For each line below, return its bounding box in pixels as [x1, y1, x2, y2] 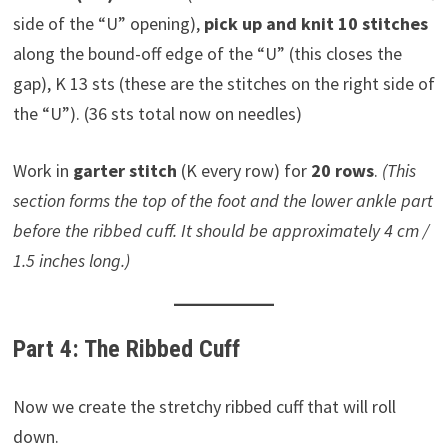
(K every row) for [176, 159, 311, 183]
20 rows [310, 159, 374, 183]
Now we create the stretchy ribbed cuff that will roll [12, 394, 396, 418]
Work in [12, 159, 73, 183]
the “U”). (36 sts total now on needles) [12, 102, 302, 126]
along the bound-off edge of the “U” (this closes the [12, 42, 402, 66]
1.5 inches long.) [12, 249, 130, 273]
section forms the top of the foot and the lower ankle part [12, 189, 433, 213]
